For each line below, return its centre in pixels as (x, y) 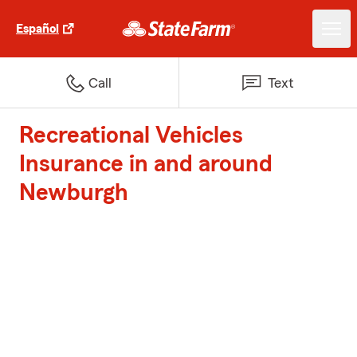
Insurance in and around (146, 164)
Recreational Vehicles (131, 135)
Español (37, 29)
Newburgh (74, 193)
